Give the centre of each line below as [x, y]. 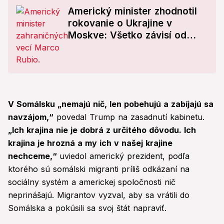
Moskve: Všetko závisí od [127, 35]
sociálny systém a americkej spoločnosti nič [92, 182]
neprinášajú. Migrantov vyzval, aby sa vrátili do [99, 195]
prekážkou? [95, 59]
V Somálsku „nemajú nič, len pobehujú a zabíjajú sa [111, 104]
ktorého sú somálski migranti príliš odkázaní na [99, 169]
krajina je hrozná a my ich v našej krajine [90, 143]
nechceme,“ [34, 156]
